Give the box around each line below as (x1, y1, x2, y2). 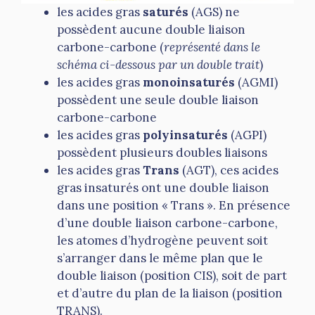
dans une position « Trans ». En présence (57, 197, 290, 213)
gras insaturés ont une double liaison (57, 179, 269, 195)
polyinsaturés (143, 127, 228, 143)
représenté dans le (164, 39, 260, 55)
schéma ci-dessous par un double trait (57, 56, 259, 72)
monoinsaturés (143, 74, 235, 90)
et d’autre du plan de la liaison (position (57, 285, 283, 301)
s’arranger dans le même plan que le (57, 250, 263, 266)
